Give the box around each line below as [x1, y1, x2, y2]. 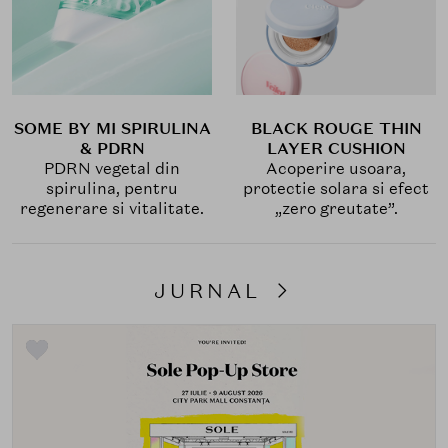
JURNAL [153, 278, 271, 305]
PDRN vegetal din [44, 158, 180, 180]
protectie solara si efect [243, 178, 429, 200]
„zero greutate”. [274, 198, 398, 220]
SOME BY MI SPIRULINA [13, 118, 211, 140]
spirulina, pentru [46, 178, 178, 200]
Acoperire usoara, [266, 158, 406, 180]
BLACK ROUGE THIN [250, 118, 422, 140]
